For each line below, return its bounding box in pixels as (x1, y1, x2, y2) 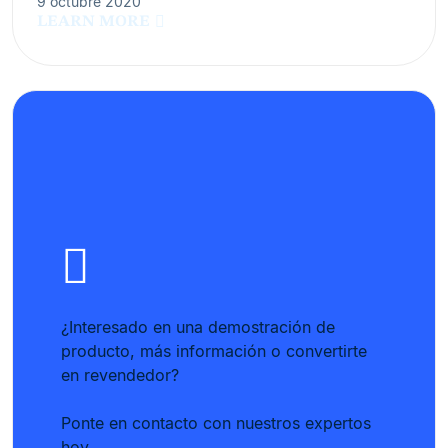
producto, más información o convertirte (61, 340, 367, 361)
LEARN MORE (37, 13, 150, 30)
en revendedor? (61, 364, 179, 385)
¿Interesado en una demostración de (61, 316, 335, 337)
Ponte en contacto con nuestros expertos (61, 412, 371, 433)
